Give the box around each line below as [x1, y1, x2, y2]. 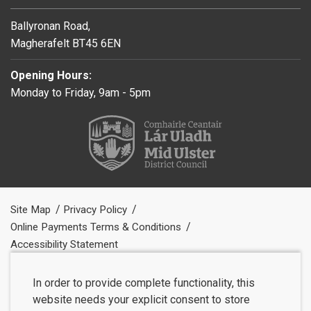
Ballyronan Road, [10, 19, 90, 33]
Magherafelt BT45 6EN [10, 36, 121, 50]
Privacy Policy [63, 203, 130, 216]
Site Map [10, 203, 53, 216]
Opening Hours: [10, 68, 92, 82]
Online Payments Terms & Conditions [10, 220, 184, 233]
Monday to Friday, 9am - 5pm [10, 85, 151, 99]
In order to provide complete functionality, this [33, 276, 255, 289]
